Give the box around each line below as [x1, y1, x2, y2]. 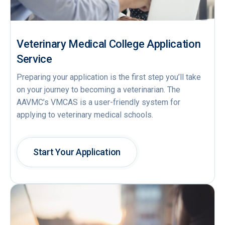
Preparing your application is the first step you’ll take [17, 72, 201, 82]
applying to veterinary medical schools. [17, 110, 153, 120]
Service [17, 53, 52, 66]
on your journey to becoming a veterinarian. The [17, 85, 180, 95]
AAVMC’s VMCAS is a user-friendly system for [17, 97, 180, 107]
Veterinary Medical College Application [17, 38, 201, 51]
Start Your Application [33, 147, 121, 158]
